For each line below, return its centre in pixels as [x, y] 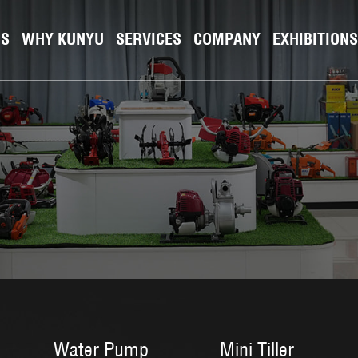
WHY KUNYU [63, 39]
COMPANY [227, 39]
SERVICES [149, 39]
